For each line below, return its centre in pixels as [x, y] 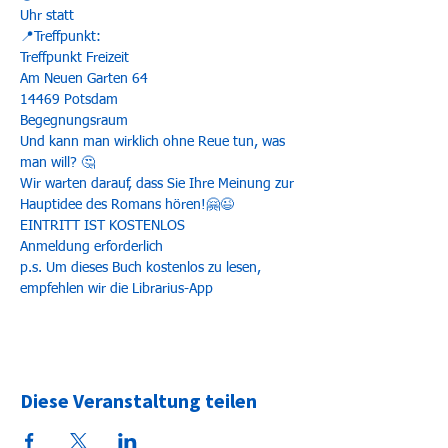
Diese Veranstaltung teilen [138, 400]
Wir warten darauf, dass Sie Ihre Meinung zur [159, 184]
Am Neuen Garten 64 [84, 79]
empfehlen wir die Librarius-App [116, 289]
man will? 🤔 [59, 163]
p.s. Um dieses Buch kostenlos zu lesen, [142, 268]
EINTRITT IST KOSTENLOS [102, 226]
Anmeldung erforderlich [91, 247]
